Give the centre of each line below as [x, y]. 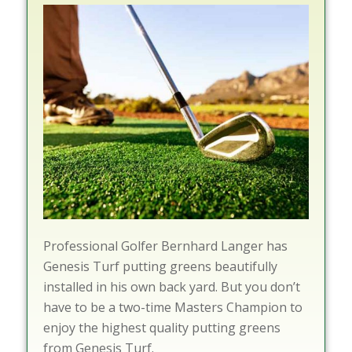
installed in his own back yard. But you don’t [171, 286]
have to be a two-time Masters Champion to [172, 307]
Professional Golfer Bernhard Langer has [165, 246]
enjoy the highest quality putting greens [161, 327]
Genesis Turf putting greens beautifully [160, 266]
